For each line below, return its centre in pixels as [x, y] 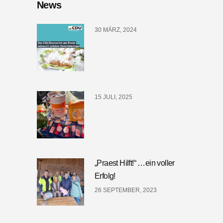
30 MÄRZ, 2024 [116, 30]
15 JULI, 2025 [113, 97]
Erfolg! [105, 176]
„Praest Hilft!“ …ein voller [135, 163]
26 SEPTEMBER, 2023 [126, 190]
